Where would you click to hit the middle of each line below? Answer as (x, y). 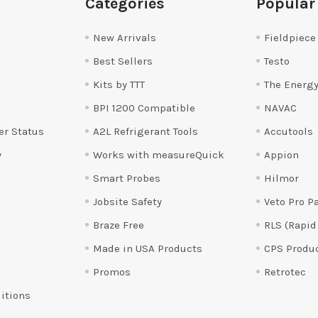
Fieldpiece (290, 37)
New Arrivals (125, 37)
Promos (112, 272)
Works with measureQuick (159, 154)
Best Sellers (123, 61)
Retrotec (285, 272)
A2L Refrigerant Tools (146, 131)
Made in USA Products (148, 248)
